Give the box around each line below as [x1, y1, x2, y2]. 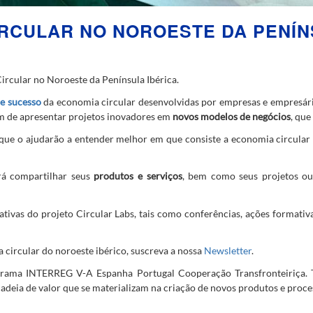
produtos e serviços [94, 170, 182, 182]
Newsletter [204, 244, 252, 256]
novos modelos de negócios [173, 110, 291, 123]
